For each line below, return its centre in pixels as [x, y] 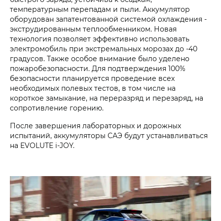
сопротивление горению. [57, 108]
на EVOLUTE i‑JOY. [42, 145]
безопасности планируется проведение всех [92, 78]
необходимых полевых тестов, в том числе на [93, 88]
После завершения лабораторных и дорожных [95, 125]
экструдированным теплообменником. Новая [93, 29]
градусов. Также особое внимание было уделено [100, 58]
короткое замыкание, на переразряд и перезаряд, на [107, 98]
